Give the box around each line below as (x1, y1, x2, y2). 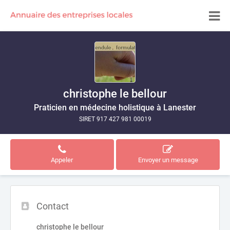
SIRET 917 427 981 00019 (79, 116, 151, 123)
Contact (36, 201, 69, 212)
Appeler (51, 156, 73, 164)
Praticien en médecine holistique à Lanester (34, 103, 196, 112)
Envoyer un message (138, 156, 198, 164)
